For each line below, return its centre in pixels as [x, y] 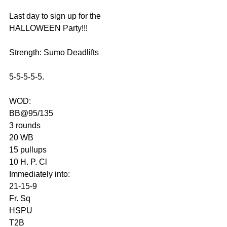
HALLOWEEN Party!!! [48, 28]
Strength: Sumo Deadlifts [54, 53]
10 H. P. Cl [28, 162]
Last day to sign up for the [56, 16]
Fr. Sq [20, 199]
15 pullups [28, 150]
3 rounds [25, 126]
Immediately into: [40, 174]
